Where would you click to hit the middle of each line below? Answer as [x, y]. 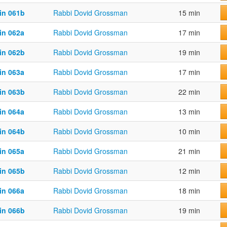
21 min [189, 151]
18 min [189, 191]
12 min [189, 171]
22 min [189, 92]
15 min [189, 13]
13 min [189, 112]
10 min [189, 131]
